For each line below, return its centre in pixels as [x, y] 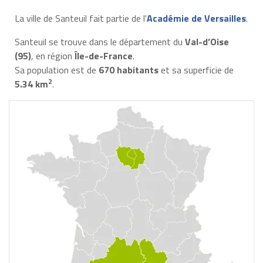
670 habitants [128, 70]
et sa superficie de [196, 70]
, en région [53, 55]
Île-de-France [103, 55]
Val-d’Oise [207, 41]
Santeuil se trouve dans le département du [100, 41]
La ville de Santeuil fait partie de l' [80, 18]
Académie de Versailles [196, 18]
